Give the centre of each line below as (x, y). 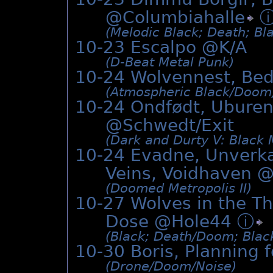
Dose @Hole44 (171, 222)
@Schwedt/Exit (170, 126)
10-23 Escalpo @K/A (161, 48)
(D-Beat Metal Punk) (170, 62)
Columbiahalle (184, 18)
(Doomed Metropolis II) (179, 189)
